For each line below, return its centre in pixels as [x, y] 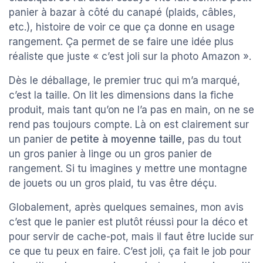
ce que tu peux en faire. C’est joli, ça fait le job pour [130, 252]
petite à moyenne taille [126, 139]
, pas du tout [212, 139]
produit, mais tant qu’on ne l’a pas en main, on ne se [131, 110]
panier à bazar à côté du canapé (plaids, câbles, [122, 13]
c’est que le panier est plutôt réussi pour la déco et [128, 222]
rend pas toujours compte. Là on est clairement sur [129, 125]
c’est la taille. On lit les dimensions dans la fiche [121, 95]
